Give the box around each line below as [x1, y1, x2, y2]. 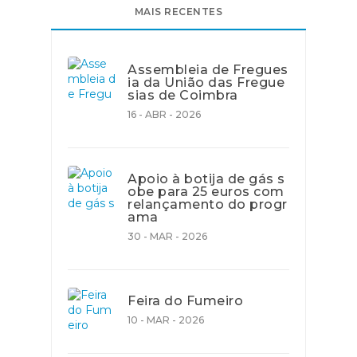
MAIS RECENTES [134, 6, 223, 18]
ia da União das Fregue [127, 75, 284, 90]
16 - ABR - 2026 [127, 108, 201, 120]
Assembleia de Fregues [127, 62, 288, 77]
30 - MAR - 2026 [127, 230, 207, 242]
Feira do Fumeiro [127, 293, 243, 308]
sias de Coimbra [127, 88, 238, 103]
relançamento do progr [127, 197, 288, 212]
